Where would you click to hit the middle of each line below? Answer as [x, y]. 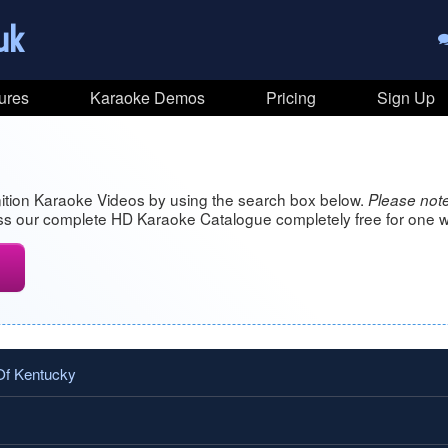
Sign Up [405, 97]
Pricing [290, 97]
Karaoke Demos [148, 97]
